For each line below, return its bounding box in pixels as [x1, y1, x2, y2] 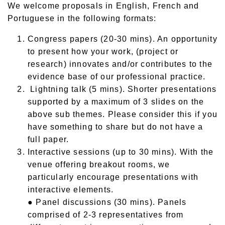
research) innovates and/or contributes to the [28, 60, 213, 69]
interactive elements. [28, 185, 117, 194]
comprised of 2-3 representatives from [28, 210, 184, 219]
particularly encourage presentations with [28, 173, 199, 182]
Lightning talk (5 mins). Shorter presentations [28, 85, 217, 94]
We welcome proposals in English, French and [8, 2, 199, 11]
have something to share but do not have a [28, 123, 203, 132]
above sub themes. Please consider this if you [28, 110, 218, 119]
